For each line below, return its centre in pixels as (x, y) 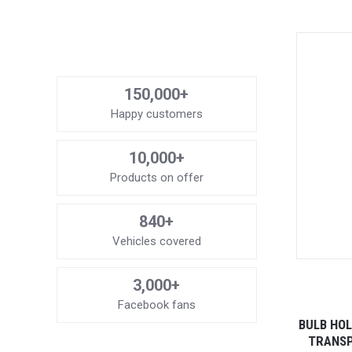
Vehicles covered (156, 241)
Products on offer (156, 177)
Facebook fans (156, 304)
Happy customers (156, 114)
